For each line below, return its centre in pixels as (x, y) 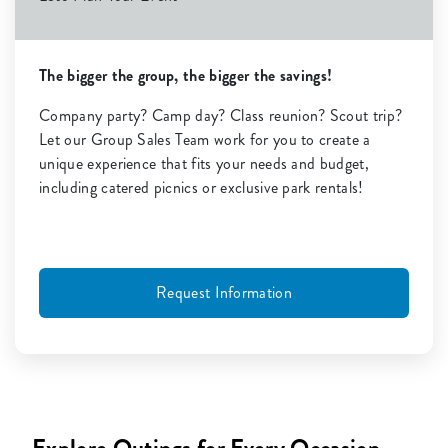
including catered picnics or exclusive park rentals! (201, 188)
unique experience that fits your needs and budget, (204, 164)
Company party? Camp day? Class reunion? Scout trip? (221, 116)
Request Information (224, 293)
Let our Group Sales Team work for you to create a (205, 140)
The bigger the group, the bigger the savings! (186, 76)
